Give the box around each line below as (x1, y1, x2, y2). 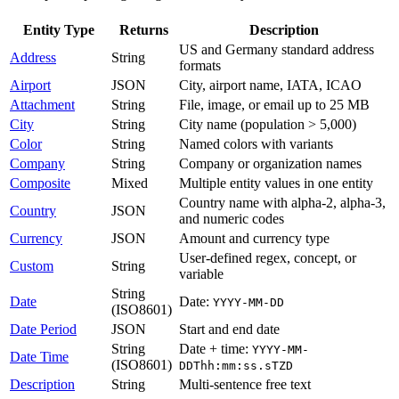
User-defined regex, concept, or (179, 250, 356, 266)
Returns (118, 22, 168, 38)
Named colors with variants (179, 136, 333, 152)
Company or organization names (179, 156, 362, 172)
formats (179, 58, 221, 74)
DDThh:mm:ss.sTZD (179, 359, 293, 373)
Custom (10, 258, 53, 274)
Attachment (10, 97, 75, 113)
